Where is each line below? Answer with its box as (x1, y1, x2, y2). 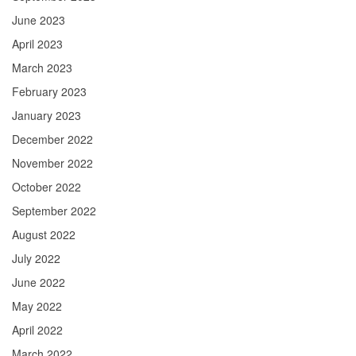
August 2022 (12, 226, 75, 242)
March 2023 (12, 60, 72, 75)
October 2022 (12, 179, 81, 195)
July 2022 (12, 250, 60, 266)
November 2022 (12, 155, 93, 171)
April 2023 (12, 36, 63, 52)
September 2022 (12, 203, 96, 219)
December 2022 (12, 131, 93, 147)
